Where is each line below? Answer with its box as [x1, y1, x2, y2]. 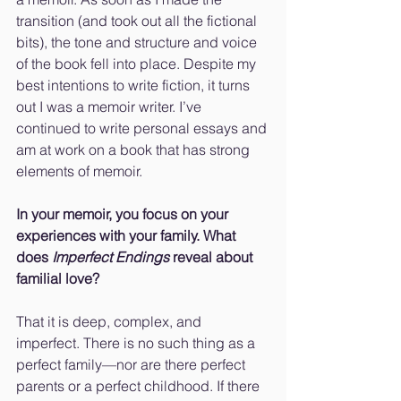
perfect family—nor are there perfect [16, 355, 249, 374]
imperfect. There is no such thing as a [16, 334, 259, 353]
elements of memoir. [16, 162, 142, 181]
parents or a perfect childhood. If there [16, 377, 263, 396]
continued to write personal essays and [16, 119, 270, 138]
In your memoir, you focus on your [16, 205, 232, 224]
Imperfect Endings [52, 248, 169, 267]
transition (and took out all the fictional [16, 12, 260, 30]
